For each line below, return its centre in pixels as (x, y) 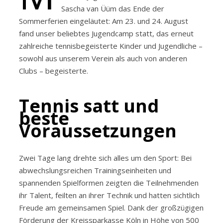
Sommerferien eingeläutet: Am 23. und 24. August (104, 21)
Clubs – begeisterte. (54, 70)
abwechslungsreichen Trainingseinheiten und (95, 170)
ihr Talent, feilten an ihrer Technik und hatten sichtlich (109, 195)
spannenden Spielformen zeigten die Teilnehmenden (109, 182)
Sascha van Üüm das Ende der (113, 8)
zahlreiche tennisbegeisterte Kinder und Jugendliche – (111, 46)
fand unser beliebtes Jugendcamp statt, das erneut (106, 33)
